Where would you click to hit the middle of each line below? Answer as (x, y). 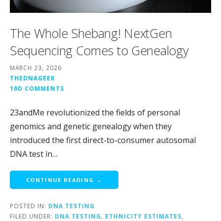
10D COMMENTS (37, 88)
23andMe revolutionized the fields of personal (95, 112)
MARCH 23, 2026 (36, 67)
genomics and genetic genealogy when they (91, 126)
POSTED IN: (29, 205)
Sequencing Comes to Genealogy (99, 51)
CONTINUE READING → (64, 180)
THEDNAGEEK (33, 78)
